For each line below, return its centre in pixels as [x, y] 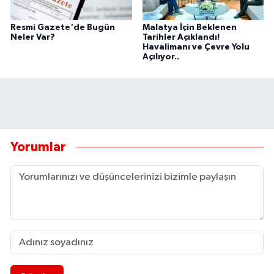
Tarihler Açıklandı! [181, 38]
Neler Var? [33, 38]
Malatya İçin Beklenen [189, 28]
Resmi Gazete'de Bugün [63, 28]
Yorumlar [38, 147]
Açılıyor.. [161, 57]
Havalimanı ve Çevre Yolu [196, 47]
